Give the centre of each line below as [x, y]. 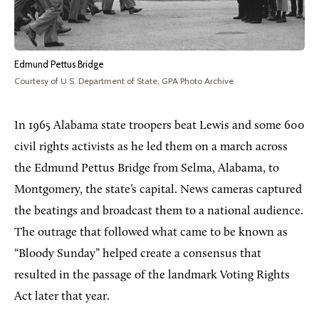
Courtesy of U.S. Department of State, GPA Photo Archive [124, 80]
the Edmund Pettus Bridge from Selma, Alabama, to [147, 168]
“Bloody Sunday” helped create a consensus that [138, 253]
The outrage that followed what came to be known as [151, 232]
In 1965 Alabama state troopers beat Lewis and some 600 [159, 125]
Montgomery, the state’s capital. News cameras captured [158, 189]
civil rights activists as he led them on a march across [151, 147]
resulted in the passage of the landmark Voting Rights [152, 275]
